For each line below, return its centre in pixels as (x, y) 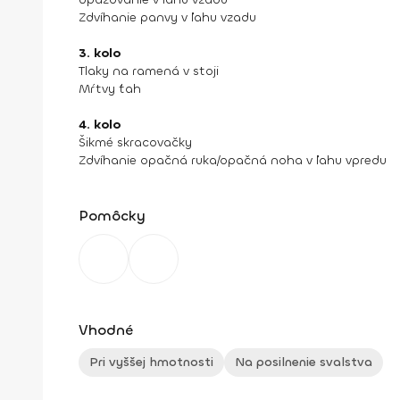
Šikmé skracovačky (135, 142)
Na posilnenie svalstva (304, 362)
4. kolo (100, 125)
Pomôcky (112, 216)
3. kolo (100, 53)
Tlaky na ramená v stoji (149, 71)
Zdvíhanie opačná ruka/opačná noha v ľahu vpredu (233, 160)
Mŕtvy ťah (110, 89)
